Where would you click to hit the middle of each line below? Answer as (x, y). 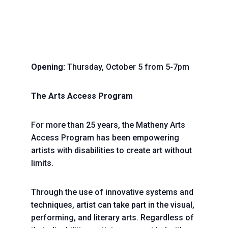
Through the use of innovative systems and (112, 192)
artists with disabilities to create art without (111, 150)
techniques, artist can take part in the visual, (112, 205)
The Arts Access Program (82, 96)
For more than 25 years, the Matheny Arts (108, 125)
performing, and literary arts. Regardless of (112, 218)
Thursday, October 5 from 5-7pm (127, 67)
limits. (42, 163)
